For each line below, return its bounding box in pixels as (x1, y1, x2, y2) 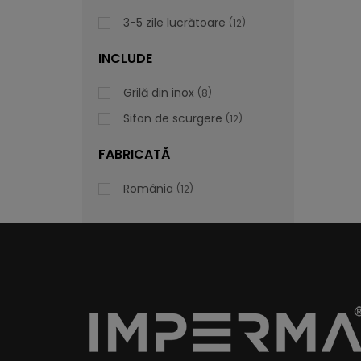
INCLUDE (98, 49, 152, 68)
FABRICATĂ (98, 145, 170, 164)
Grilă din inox (123, 85, 194, 101)
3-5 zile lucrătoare (123, 15, 226, 31)
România (123, 180, 173, 197)
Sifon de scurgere (123, 110, 222, 127)
